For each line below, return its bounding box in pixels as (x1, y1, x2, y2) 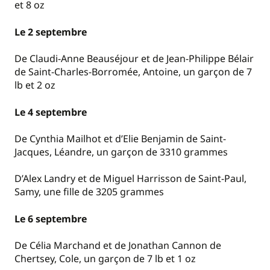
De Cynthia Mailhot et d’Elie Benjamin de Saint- (14, 131, 226, 145)
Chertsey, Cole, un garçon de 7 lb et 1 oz (14, 252, 196, 266)
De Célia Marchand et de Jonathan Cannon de (14, 239, 221, 253)
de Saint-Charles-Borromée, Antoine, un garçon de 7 (14, 65, 252, 79)
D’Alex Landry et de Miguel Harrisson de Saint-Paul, (14, 172, 246, 186)
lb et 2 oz (14, 78, 55, 92)
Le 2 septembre (14, 25, 87, 39)
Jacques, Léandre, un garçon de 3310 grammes (14, 145, 228, 159)
